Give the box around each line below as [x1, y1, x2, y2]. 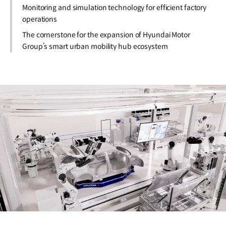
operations [22, 15, 58, 24]
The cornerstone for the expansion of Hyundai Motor [22, 30, 190, 39]
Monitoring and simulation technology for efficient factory [22, 3, 207, 12]
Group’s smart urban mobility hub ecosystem [22, 42, 168, 51]
